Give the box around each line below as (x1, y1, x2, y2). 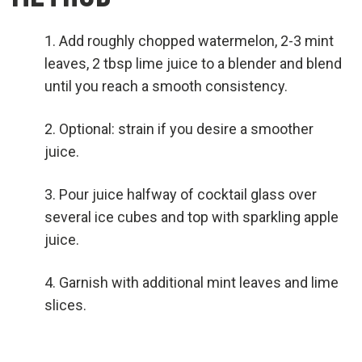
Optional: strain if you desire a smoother (59, 120, 314, 138)
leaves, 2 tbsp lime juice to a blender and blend (44, 55, 342, 73)
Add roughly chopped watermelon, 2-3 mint (59, 32, 334, 50)
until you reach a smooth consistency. (44, 78, 288, 95)
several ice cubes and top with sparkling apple (44, 208, 339, 226)
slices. (44, 297, 86, 314)
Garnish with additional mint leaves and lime (59, 274, 339, 292)
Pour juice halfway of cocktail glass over (59, 186, 317, 204)
